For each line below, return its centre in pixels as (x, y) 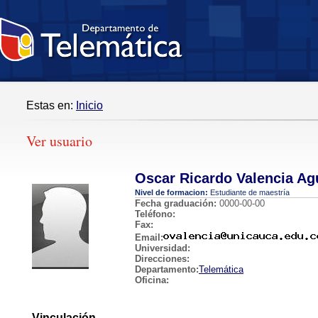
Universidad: (163, 248)
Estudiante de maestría (249, 192)
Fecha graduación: (176, 203)
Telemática (221, 269)
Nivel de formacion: (171, 192)
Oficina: (152, 280)
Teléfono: (155, 214)
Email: (149, 237)
